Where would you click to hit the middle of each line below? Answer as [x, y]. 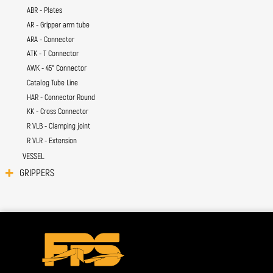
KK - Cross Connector [57, 112]
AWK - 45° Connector [56, 69]
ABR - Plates [44, 10]
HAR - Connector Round [61, 97]
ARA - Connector [50, 39]
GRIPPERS [37, 173]
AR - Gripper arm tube [58, 25]
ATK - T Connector [52, 54]
